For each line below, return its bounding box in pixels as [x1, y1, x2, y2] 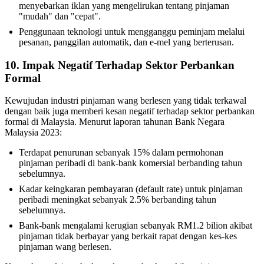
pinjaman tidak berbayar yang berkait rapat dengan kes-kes [19, 231, 237, 242]
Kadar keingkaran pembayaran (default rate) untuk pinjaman [19, 184, 243, 194]
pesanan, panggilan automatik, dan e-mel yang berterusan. [19, 37, 234, 47]
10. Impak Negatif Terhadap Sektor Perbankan [5, 58, 235, 71]
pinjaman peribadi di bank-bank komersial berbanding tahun [19, 158, 242, 169]
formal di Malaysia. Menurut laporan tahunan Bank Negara [5, 117, 225, 127]
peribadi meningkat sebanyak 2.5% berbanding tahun [19, 194, 216, 205]
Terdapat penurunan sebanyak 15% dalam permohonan [19, 147, 223, 158]
